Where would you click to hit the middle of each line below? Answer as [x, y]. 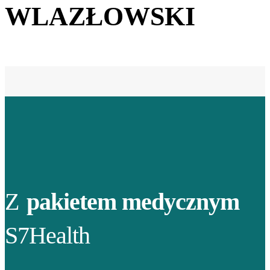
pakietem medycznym [133, 202]
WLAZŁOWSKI [100, 16]
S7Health [47, 236]
